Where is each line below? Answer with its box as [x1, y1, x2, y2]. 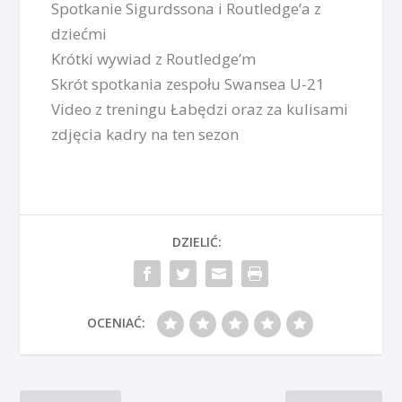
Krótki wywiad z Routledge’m [51, 48, 257, 70]
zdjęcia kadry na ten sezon [51, 124, 240, 145]
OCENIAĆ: [86, 314, 145, 332]
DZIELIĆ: [171, 233, 222, 251]
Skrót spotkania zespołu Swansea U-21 [51, 74, 326, 95]
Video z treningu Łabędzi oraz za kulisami [51, 99, 349, 120]
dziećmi [51, 23, 108, 45]
